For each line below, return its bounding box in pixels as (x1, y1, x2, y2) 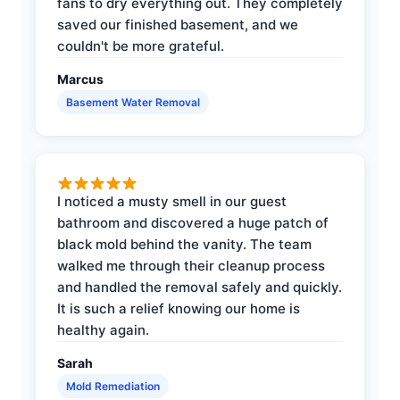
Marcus (57, 71, 104, 87)
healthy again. (57, 321, 149, 338)
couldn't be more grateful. (57, 37, 224, 54)
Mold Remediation (66, 379, 160, 393)
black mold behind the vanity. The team (57, 235, 312, 253)
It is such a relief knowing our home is (57, 299, 300, 317)
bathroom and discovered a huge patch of (57, 213, 329, 231)
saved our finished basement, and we (57, 15, 298, 33)
